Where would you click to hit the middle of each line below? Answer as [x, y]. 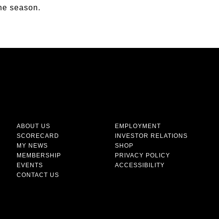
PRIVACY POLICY [142, 155]
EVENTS [30, 165]
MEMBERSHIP [39, 155]
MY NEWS [32, 145]
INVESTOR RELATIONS [151, 136]
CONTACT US [38, 175]
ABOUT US [33, 126]
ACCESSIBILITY [140, 165]
